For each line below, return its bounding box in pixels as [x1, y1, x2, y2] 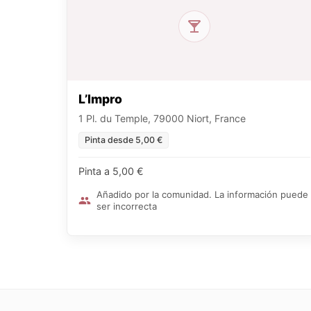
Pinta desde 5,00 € [85, 135, 162, 146]
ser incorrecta [96, 201, 157, 212]
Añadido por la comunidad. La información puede [96, 189, 308, 201]
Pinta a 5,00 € [78, 165, 144, 178]
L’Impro [78, 92, 122, 107]
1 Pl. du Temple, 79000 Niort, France [78, 112, 246, 125]
